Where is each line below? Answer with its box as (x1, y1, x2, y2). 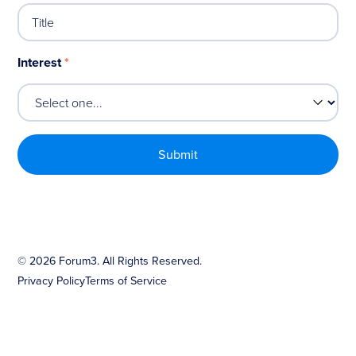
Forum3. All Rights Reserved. (56, 252, 203, 269)
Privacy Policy (17, 273, 86, 289)
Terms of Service (85, 273, 168, 289)
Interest (17, 52, 65, 72)
